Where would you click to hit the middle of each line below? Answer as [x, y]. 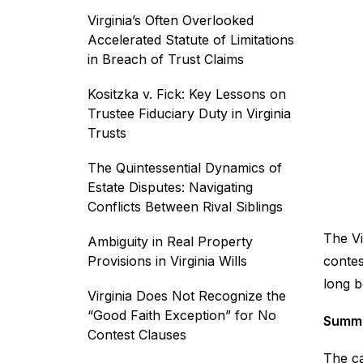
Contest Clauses [137, 335]
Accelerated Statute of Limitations [191, 40]
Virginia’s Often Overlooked [171, 20]
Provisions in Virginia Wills [167, 261]
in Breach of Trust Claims [166, 59]
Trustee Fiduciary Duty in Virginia [189, 113]
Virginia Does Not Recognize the [187, 296]
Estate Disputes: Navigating [170, 187]
